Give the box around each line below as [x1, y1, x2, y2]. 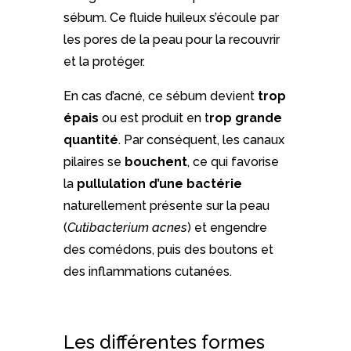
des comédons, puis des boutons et [63, 242, 273, 258]
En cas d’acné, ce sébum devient [63, 89, 258, 104]
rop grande [208, 110, 282, 126]
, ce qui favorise [186, 154, 279, 170]
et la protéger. [63, 54, 145, 70]
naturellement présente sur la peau [63, 198, 270, 214]
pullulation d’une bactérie [76, 176, 242, 192]
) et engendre [186, 220, 267, 236]
